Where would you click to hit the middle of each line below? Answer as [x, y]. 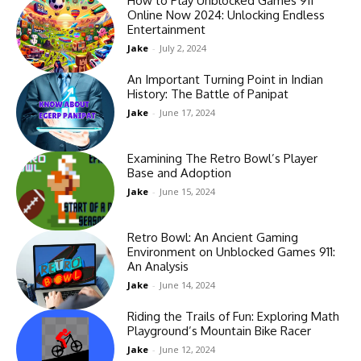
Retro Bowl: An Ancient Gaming [213, 237]
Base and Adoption [180, 172]
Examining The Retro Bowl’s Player [223, 158]
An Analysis [158, 266]
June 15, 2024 [188, 191]
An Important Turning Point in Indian [226, 79]
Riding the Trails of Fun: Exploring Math [234, 316]
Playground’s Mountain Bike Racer [220, 330]
